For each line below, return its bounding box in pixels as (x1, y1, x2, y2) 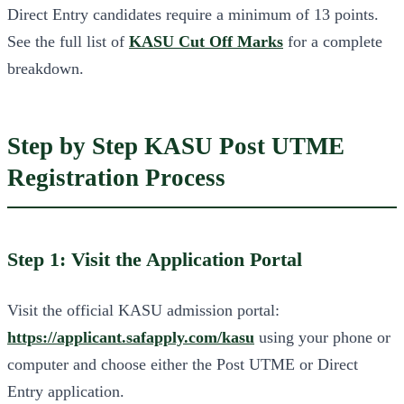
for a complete (283, 32, 382, 51)
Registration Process (7, 164, 225, 192)
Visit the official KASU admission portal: (7, 301, 280, 319)
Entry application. (7, 382, 124, 400)
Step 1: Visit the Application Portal (7, 249, 302, 271)
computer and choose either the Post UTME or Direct (7, 355, 358, 373)
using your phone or (254, 328, 390, 346)
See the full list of (7, 32, 129, 51)
